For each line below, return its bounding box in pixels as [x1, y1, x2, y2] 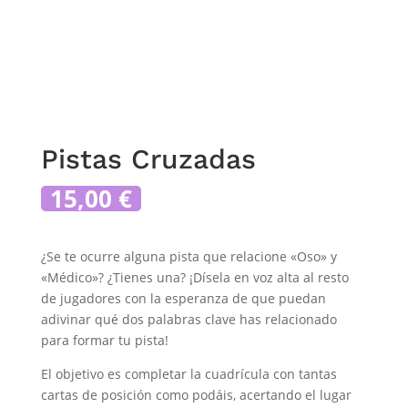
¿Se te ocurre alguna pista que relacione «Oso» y [40, 247, 337, 265]
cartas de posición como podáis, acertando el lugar [40, 385, 352, 403]
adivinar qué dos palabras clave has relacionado [40, 310, 337, 328]
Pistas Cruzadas [40, 142, 256, 175]
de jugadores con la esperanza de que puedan [40, 289, 326, 307]
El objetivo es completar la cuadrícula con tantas [40, 364, 337, 382]
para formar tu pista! [40, 331, 168, 349]
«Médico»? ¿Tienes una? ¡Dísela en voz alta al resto [40, 268, 349, 286]
